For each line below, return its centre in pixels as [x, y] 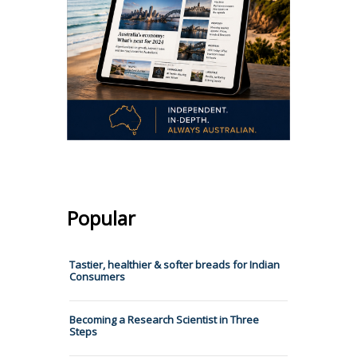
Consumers [97, 276]
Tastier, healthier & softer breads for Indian [175, 264]
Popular [101, 218]
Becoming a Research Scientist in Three [164, 319]
